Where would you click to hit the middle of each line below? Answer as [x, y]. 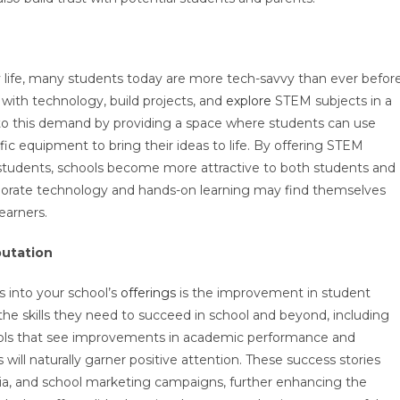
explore [249, 101]
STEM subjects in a [332, 101]
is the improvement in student [273, 293]
